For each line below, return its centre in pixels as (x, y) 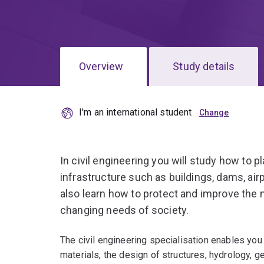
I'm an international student (136, 113)
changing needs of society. (125, 210)
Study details (204, 67)
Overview (101, 67)
